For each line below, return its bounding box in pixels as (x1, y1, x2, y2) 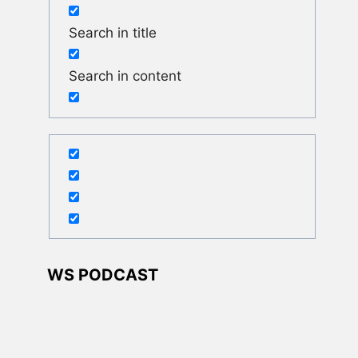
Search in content (69, 67, 182, 84)
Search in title (69, 24, 157, 41)
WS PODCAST (47, 265, 159, 284)
